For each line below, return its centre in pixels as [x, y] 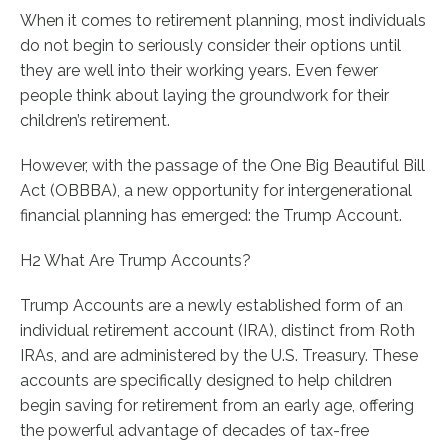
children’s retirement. [95, 120]
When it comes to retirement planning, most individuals [223, 20]
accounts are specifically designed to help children [206, 380]
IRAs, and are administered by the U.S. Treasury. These [219, 355]
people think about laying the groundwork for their [205, 95]
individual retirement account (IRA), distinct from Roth [218, 330]
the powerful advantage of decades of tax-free [195, 430]
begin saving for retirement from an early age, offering [217, 405]
